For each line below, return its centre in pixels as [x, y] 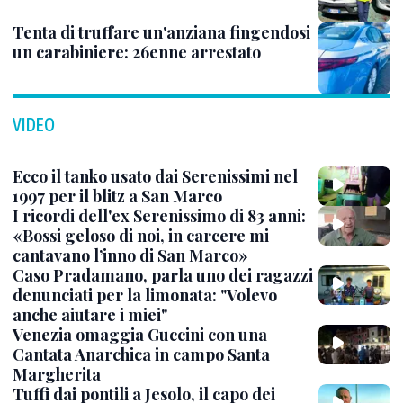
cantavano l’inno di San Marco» [130, 256]
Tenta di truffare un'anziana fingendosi [161, 32]
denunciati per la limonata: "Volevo [145, 296]
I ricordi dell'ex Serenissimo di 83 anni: [159, 216]
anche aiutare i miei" [90, 315]
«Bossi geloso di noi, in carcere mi [141, 236]
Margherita [57, 375]
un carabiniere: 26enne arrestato [137, 52]
